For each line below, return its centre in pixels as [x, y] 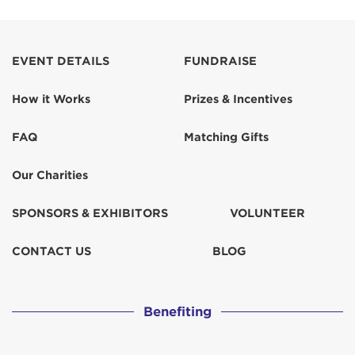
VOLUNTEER [267, 213]
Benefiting [177, 312]
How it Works [51, 99]
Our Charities [50, 175]
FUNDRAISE [220, 61]
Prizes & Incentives [238, 99]
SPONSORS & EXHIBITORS [90, 213]
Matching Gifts [226, 137]
